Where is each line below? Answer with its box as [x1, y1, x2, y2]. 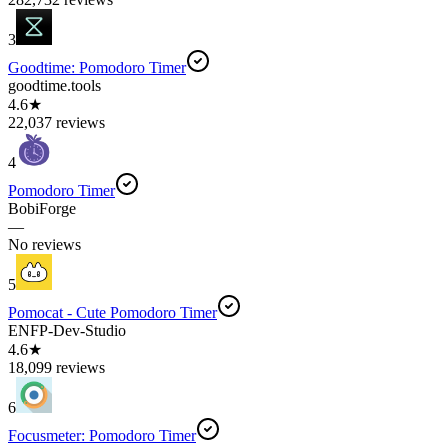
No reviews [8, 235, 81, 253]
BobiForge [8, 199, 76, 217]
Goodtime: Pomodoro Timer [8, 58, 186, 76]
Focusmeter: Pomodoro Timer [8, 426, 196, 444]
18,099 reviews [8, 358, 105, 376]
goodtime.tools [8, 76, 101, 94]
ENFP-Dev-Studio [8, 321, 126, 339]
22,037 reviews [8, 113, 105, 131]
